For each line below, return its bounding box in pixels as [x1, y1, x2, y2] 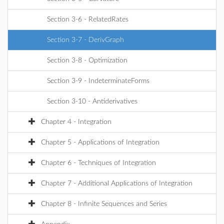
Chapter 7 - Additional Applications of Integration [41, 180, 192, 187]
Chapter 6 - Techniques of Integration [41, 159, 156, 166]
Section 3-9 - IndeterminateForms [47, 77, 149, 84]
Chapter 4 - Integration [41, 118, 111, 125]
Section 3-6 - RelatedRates [47, 16, 128, 23]
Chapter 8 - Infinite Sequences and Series [41, 200, 167, 207]
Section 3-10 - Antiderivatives [47, 98, 137, 105]
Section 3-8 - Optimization [47, 57, 127, 64]
